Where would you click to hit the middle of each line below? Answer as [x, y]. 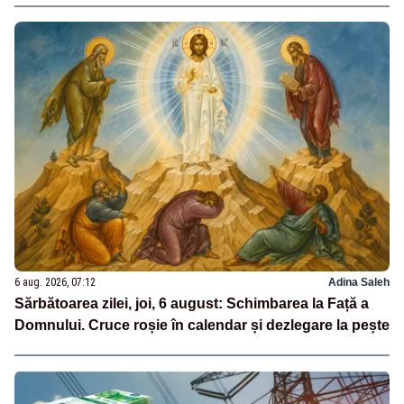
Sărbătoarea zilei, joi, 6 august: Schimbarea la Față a [192, 303]
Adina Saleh [359, 282]
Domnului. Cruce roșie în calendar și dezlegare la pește [202, 325]
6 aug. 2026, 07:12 [55, 282]
